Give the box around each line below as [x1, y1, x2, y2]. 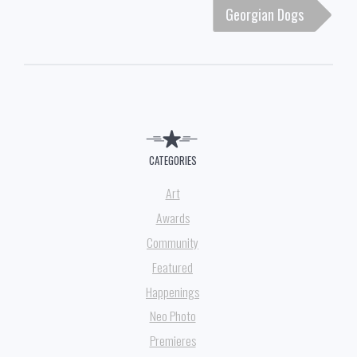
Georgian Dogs [226, 3, 304, 25]
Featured [152, 257, 193, 277]
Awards [155, 207, 190, 227]
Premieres [149, 331, 196, 351]
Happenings [146, 281, 199, 301]
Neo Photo [149, 306, 196, 326]
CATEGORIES [148, 151, 197, 168]
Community [147, 232, 198, 252]
